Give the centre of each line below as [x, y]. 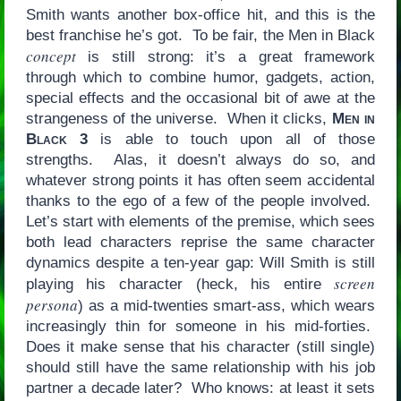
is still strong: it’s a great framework [226, 56]
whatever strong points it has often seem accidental [200, 180]
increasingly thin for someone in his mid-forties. [200, 326]
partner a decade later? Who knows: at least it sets [200, 388]
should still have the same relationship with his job [200, 367]
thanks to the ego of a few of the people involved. [200, 200]
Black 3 [57, 139]
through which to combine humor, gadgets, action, [200, 77]
